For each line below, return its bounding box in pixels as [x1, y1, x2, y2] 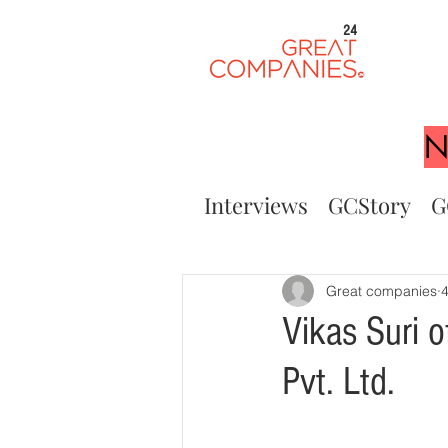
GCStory [328, 190, 411, 220]
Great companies [326, 281, 437, 300]
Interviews [204, 190, 308, 220]
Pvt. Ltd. [282, 359, 395, 404]
